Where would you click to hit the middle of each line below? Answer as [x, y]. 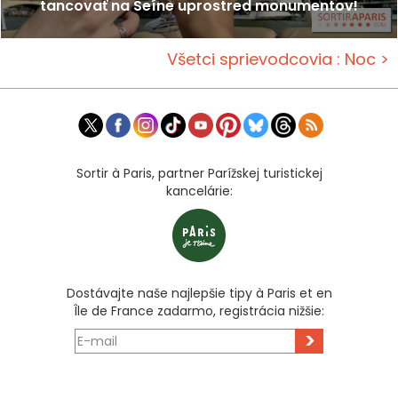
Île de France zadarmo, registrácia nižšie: [199, 311]
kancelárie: [199, 191]
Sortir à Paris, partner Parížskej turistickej [199, 174]
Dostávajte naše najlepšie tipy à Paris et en [199, 294]
